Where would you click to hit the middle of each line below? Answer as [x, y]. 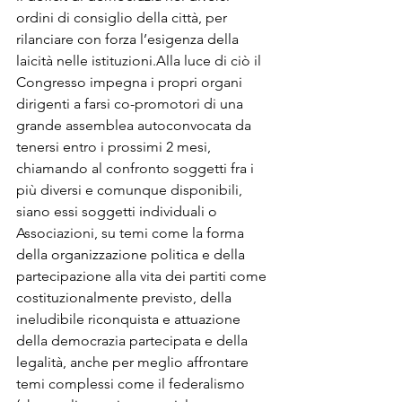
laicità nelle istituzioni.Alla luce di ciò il [140, 60]
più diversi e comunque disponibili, [131, 189]
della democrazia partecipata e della [134, 340]
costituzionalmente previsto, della [126, 297]
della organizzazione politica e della [132, 254]
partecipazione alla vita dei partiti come [143, 275]
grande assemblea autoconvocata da [135, 125]
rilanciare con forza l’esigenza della [129, 39]
